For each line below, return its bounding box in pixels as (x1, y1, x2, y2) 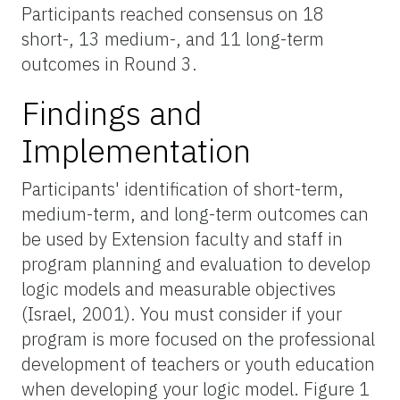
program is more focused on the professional (21, 326, 375, 351)
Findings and (21, 91, 203, 134)
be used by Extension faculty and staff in (21, 226, 343, 251)
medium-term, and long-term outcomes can (21, 201, 369, 226)
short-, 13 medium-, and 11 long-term (21, 26, 324, 51)
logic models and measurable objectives (21, 276, 336, 301)
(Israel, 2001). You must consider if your (21, 301, 342, 326)
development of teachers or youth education (21, 351, 375, 376)
